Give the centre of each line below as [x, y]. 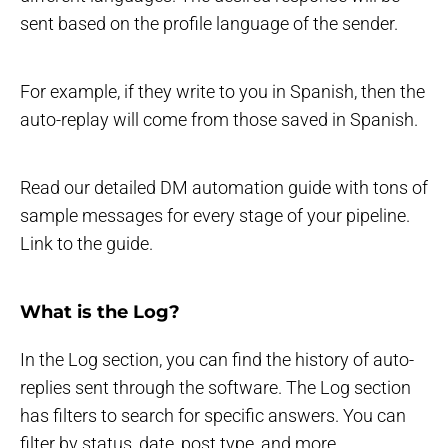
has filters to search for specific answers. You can [213, 415]
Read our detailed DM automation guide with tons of [224, 187]
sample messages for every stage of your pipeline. [215, 215]
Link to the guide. [86, 243]
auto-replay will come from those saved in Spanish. [219, 119]
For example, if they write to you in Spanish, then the [222, 91]
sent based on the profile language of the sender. [209, 23]
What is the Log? [100, 311]
